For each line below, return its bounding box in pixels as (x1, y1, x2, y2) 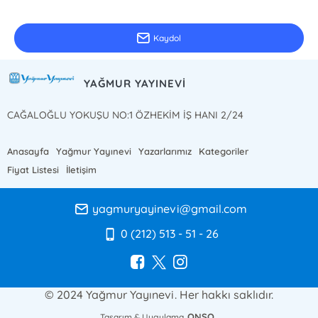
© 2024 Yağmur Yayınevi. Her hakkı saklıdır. (45, 287, 273, 302)
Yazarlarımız (138, 145, 192, 157)
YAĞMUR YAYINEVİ (84, 76, 187, 90)
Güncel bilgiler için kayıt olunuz (14, 4, 125, 14)
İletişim (66, 163, 97, 175)
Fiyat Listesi (7, 163, 60, 175)
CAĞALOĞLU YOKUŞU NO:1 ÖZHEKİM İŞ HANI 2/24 (7, 108, 244, 121)
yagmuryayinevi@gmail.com (92, 202, 247, 216)
